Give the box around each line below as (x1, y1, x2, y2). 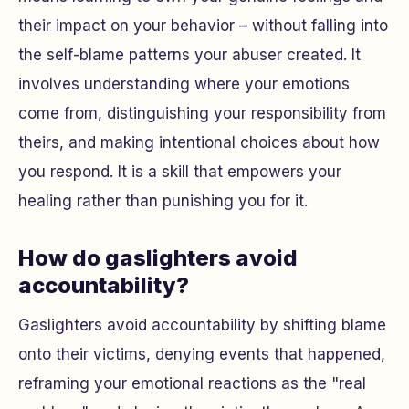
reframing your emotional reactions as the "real (18, 374, 366, 393)
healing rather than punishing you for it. (18, 192, 308, 210)
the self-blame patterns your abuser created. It (18, 46, 361, 64)
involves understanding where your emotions (18, 75, 350, 93)
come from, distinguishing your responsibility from (18, 104, 386, 122)
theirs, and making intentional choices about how (18, 133, 380, 152)
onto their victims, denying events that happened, (18, 345, 385, 363)
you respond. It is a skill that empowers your (18, 163, 341, 181)
